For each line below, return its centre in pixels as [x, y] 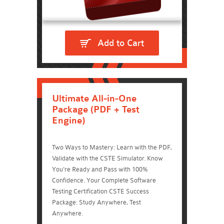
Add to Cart [121, 43]
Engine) [68, 120]
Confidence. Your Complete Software [104, 180]
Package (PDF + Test [96, 109]
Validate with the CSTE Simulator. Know [107, 158]
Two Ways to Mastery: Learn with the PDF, [112, 147]
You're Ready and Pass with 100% [100, 169]
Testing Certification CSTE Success [100, 191]
